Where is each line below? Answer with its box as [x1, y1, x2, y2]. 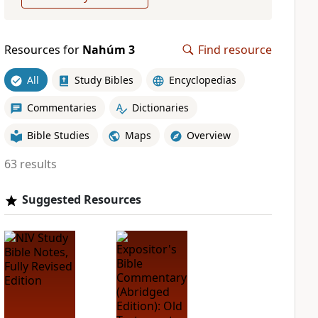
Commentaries [26, 100, 97, 114]
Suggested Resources [21, 192, 141, 207]
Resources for [4, 42, 82, 57]
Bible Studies [26, 128, 89, 142]
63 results [4, 156, 57, 172]
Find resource [198, 42, 272, 57]
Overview [186, 128, 231, 142]
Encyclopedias [168, 72, 236, 87]
